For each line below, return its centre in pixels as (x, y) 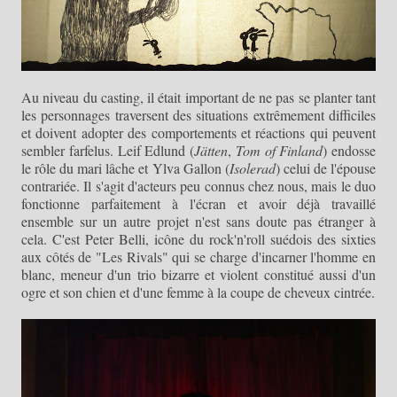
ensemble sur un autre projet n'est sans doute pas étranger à (198, 221)
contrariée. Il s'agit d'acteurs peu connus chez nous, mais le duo (198, 185)
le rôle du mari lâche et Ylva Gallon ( (125, 167)
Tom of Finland (279, 150)
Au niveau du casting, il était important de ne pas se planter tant (198, 97)
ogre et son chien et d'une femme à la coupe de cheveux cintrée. (198, 292)
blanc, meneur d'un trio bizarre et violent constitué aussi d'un (198, 274)
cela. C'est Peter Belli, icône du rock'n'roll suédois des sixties (198, 238)
